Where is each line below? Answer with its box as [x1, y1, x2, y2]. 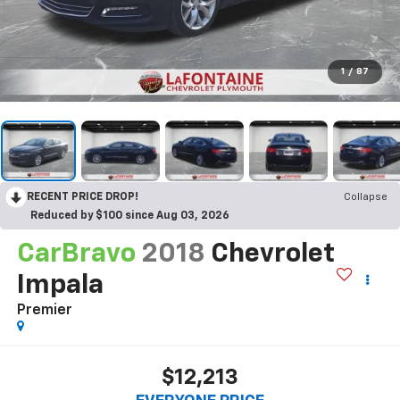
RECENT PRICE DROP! [27, 191, 138, 203]
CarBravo [16, 240, 136, 268]
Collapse [344, 191, 387, 203]
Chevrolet [210, 240, 335, 268]
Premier [16, 303, 72, 318]
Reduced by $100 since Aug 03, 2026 [30, 210, 229, 221]
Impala [16, 271, 104, 299]
